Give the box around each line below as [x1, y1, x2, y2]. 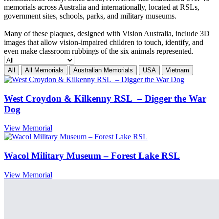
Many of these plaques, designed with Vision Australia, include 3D [4, 29, 210, 38]
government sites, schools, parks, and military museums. [4, 12, 176, 21]
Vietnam [166, 66, 189, 74]
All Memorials [25, 66, 64, 74]
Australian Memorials [73, 66, 133, 74]
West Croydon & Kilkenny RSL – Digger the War [4, 93, 206, 104]
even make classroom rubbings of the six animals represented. [4, 47, 194, 56]
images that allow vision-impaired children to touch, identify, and [4, 38, 203, 47]
